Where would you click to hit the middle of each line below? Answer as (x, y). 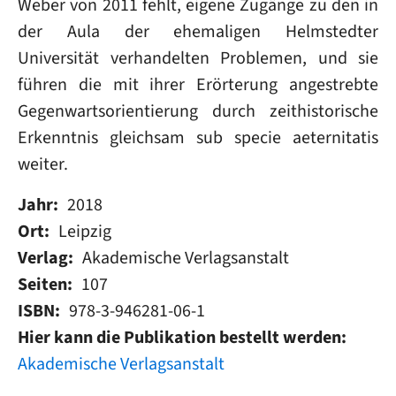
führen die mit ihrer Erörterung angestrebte (198, 84)
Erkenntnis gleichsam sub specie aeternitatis (198, 137)
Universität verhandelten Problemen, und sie (198, 57)
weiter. (43, 164)
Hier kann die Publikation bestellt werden (179, 337)
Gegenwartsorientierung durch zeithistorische (198, 110)
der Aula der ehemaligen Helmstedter (198, 31)
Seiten (42, 284)
